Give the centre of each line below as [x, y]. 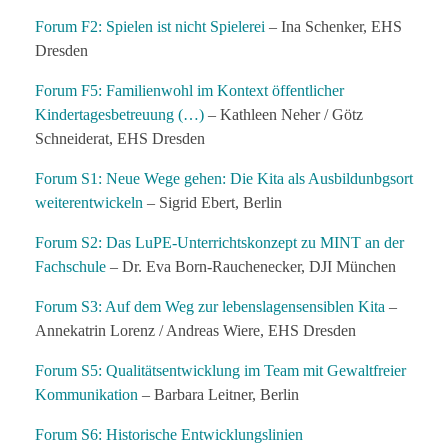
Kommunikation [86, 395]
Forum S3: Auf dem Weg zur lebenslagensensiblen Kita [210, 307]
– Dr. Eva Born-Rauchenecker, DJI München [251, 267]
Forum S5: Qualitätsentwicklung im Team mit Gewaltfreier [220, 371]
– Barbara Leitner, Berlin [218, 395]
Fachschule [70, 267]
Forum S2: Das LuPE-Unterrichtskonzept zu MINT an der [219, 243]
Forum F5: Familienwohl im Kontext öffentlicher [189, 91]
